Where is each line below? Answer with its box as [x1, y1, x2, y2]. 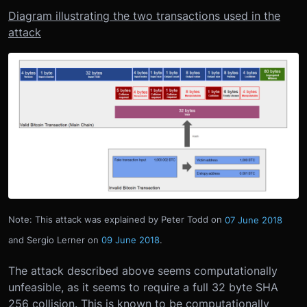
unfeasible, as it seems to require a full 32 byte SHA [8, 280, 278, 295]
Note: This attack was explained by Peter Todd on [8, 214, 225, 225]
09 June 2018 [101, 234, 160, 245]
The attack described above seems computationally [8, 264, 278, 278]
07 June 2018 [225, 214, 282, 225]
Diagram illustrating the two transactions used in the [8, 8, 280, 23]
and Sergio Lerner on [8, 234, 101, 245]
